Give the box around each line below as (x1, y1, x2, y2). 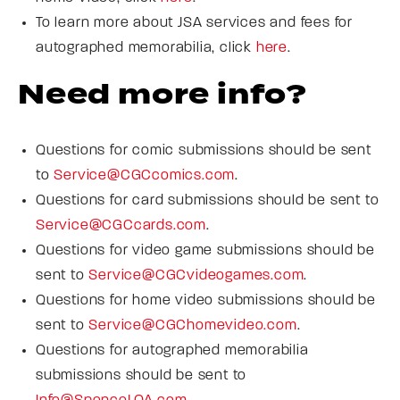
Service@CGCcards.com (36, 218, 207, 233)
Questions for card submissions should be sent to (36, 193, 379, 208)
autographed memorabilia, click (36, 40, 256, 55)
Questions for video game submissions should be (36, 243, 375, 258)
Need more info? (18, 73, 307, 116)
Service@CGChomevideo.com (88, 318, 297, 333)
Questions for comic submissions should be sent (36, 143, 371, 158)
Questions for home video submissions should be (36, 293, 376, 308)
